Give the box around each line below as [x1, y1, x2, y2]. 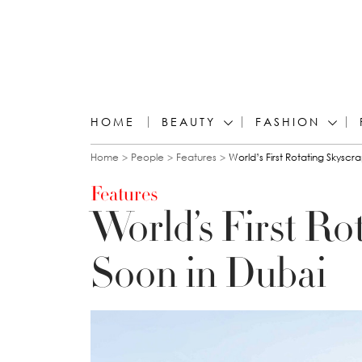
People [131, 151, 164, 163]
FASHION [255, 115, 320, 128]
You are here [90, 148, 240, 187]
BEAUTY [162, 115, 216, 128]
